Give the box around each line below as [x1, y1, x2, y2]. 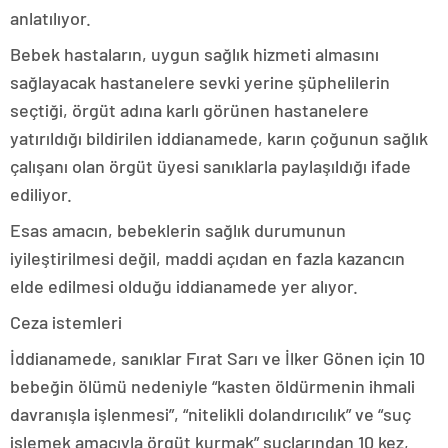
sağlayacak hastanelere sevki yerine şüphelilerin [10, 70, 390, 93]
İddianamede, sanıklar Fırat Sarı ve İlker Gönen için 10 [10, 346, 425, 369]
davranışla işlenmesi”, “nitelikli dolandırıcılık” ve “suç [10, 402, 411, 425]
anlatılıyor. [10, 6, 91, 29]
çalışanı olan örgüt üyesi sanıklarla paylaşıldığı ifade [10, 154, 411, 177]
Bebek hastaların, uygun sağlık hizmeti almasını [10, 42, 379, 65]
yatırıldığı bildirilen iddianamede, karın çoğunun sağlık [10, 126, 428, 149]
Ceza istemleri [10, 310, 122, 333]
